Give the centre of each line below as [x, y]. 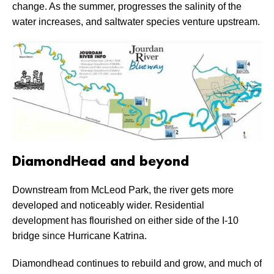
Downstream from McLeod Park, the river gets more [123, 190]
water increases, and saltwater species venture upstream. [136, 22]
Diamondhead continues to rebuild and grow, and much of [137, 264]
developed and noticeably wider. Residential [108, 206]
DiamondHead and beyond [101, 162]
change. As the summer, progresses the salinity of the [127, 7]
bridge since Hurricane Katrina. [80, 236]
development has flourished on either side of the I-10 [125, 221]
